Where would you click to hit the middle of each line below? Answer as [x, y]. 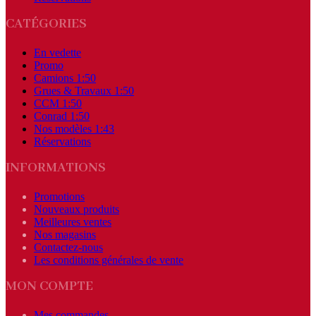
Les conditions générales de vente [109, 260]
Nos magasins [65, 234]
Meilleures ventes [73, 221]
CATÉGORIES [46, 24]
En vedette [57, 52]
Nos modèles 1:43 [74, 128]
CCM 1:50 [58, 103]
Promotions [59, 196]
